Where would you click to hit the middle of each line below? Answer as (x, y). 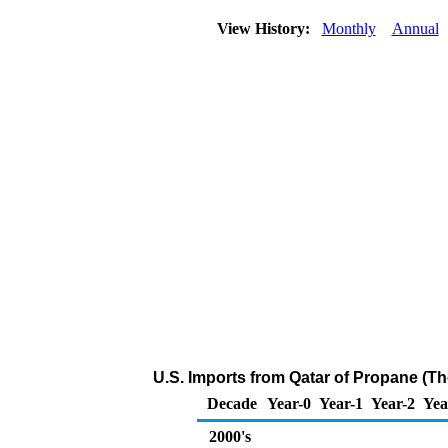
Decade (232, 403)
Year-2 (393, 403)
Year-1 (341, 403)
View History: (265, 28)
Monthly (348, 28)
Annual (415, 28)
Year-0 (289, 403)
